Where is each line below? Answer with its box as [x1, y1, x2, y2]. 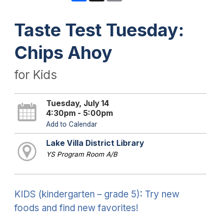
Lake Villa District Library [46, 138, 144, 148]
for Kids [14, 67, 57, 82]
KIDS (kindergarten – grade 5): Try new [14, 188, 179, 200]
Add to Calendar [46, 120, 97, 128]
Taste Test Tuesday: [14, 19, 184, 41]
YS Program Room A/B [46, 150, 117, 158]
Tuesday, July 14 [46, 98, 109, 108]
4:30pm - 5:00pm [46, 108, 113, 118]
